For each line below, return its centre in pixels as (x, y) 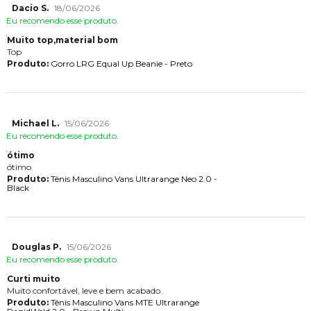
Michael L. (35, 123)
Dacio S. (30, 8)
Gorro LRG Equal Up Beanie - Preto (120, 64)
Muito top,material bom (62, 40)
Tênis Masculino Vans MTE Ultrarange (124, 303)
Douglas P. (36, 247)
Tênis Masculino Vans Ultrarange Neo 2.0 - (133, 178)
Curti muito (33, 279)
